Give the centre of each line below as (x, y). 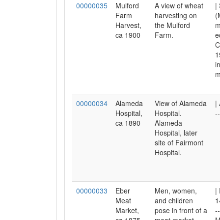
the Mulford (172, 25)
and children (174, 200)
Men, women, (176, 191)
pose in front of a (181, 210)
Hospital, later (176, 133)
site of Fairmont (179, 142)
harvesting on (176, 15)
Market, (127, 210)
